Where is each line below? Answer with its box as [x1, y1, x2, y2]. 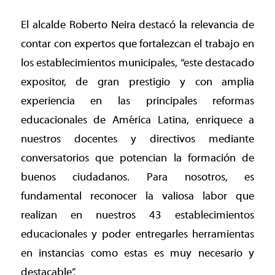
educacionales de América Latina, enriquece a [20, 114, 255, 127]
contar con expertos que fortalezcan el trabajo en [20, 37, 255, 51]
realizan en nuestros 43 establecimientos [20, 209, 255, 222]
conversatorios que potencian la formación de [20, 152, 255, 165]
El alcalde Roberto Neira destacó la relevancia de [20, 18, 255, 32]
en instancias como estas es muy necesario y [20, 247, 255, 260]
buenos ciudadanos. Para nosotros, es [20, 171, 255, 184]
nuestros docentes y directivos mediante [20, 133, 255, 146]
